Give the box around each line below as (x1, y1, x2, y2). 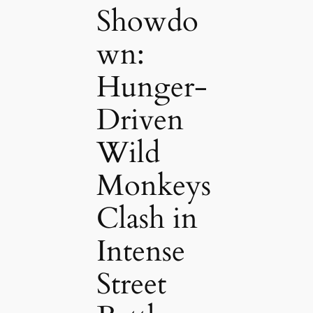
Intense (96, 232, 185, 272)
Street (96, 265, 166, 305)
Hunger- (96, 68, 208, 108)
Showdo (96, 2, 198, 42)
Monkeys (96, 166, 211, 206)
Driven (96, 101, 184, 140)
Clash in (96, 199, 198, 239)
